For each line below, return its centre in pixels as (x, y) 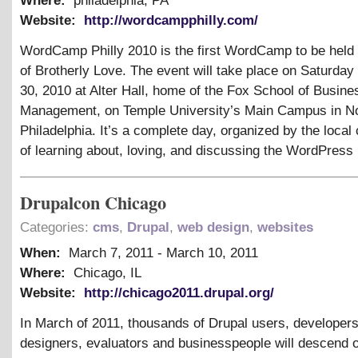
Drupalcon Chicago (93, 202)
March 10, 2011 (212, 253)
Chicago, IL (105, 272)
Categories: (56, 227)
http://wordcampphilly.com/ (171, 20)
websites (285, 227)
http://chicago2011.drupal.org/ (179, 292)
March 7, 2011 (111, 253)
